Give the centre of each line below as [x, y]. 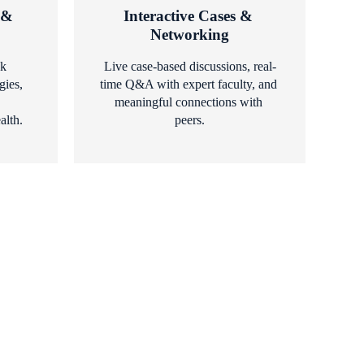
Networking [190, 34]
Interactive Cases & [188, 15]
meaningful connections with [188, 102]
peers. [190, 119]
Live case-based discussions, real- [190, 66]
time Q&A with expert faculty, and [188, 84]
